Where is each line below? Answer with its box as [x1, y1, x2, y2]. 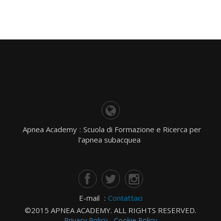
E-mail [78, 193, 102, 203]
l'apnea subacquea [78, 135, 141, 145]
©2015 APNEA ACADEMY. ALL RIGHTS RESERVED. [25, 205, 196, 215]
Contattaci [108, 193, 143, 203]
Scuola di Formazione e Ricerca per [83, 124, 201, 134]
